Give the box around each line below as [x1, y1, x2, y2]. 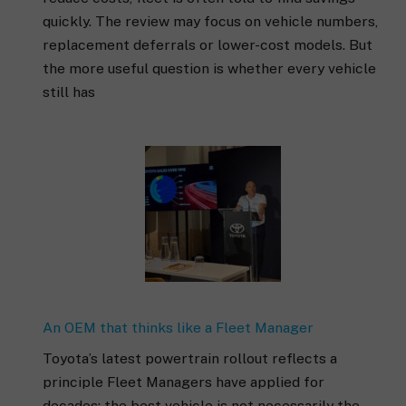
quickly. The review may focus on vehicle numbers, [43, 13, 378, 31]
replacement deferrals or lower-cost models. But [43, 36, 372, 54]
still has [43, 83, 95, 101]
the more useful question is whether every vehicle [43, 60, 376, 78]
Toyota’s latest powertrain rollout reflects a [43, 349, 337, 367]
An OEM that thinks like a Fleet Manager [43, 318, 314, 336]
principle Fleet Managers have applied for [43, 372, 324, 391]
